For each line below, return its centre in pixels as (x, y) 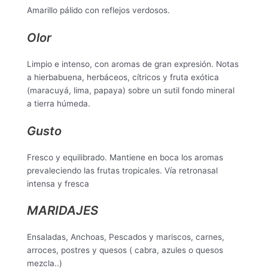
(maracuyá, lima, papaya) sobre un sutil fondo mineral (131, 90)
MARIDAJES (63, 211)
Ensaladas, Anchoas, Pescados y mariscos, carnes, (126, 237)
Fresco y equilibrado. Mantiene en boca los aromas (125, 157)
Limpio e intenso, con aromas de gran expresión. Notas (133, 64)
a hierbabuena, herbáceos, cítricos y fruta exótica (123, 77)
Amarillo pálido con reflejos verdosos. (98, 10)
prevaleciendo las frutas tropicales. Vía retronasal (122, 170)
